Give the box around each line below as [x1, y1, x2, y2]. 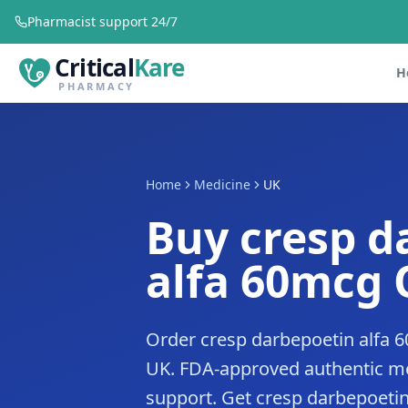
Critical [55, 50, 134, 84]
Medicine [194, 176, 250, 193]
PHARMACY [58, 78, 135, 93]
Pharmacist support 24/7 [27, 13, 178, 30]
